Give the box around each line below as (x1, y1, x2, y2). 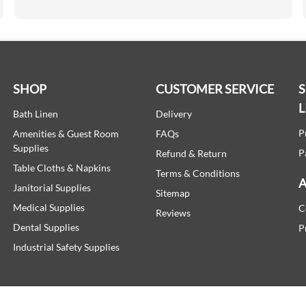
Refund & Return (155, 148, 227, 159)
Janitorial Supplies (12, 182, 91, 193)
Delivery (155, 108, 192, 120)
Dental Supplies (12, 221, 79, 233)
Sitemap (155, 187, 190, 199)
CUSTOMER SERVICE (155, 81, 274, 96)
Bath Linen (12, 108, 58, 120)
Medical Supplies (12, 201, 85, 213)
